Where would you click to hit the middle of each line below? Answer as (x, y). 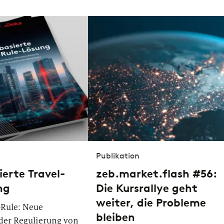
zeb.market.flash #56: (156, 174)
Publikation (118, 156)
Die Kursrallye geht (147, 188)
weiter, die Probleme (151, 203)
